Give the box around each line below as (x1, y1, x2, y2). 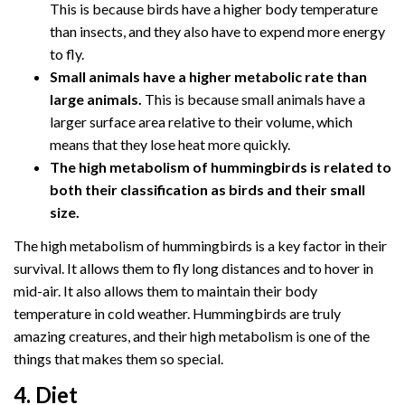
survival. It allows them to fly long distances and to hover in (14, 259, 373, 277)
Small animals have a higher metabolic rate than (50, 68, 367, 86)
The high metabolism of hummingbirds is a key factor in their (14, 236, 387, 254)
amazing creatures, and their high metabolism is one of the (14, 326, 370, 344)
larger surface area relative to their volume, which (50, 113, 353, 131)
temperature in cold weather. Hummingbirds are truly (14, 304, 341, 322)
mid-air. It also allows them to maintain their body (14, 281, 317, 299)
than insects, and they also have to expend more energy (50, 23, 385, 41)
